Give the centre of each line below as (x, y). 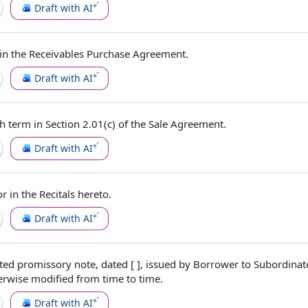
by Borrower (209, 264)
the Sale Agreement (177, 124)
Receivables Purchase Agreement (107, 54)
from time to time (118, 278)
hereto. (93, 194)
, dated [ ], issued (137, 264)
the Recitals (48, 194)
